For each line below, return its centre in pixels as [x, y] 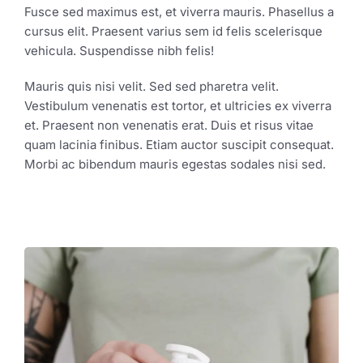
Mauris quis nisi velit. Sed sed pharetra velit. [152, 86]
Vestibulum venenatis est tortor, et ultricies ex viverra [178, 105]
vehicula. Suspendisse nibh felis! [119, 50]
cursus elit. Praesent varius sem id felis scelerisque [173, 31]
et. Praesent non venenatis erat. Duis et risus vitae [169, 125]
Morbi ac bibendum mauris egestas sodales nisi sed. [175, 164]
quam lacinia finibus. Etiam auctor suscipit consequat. [179, 144]
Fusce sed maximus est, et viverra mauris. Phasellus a [179, 11]
